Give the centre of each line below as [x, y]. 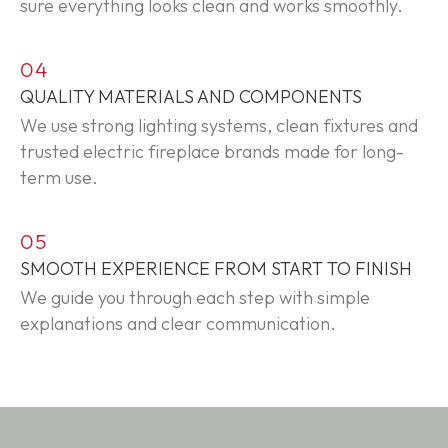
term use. [59, 177]
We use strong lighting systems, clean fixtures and [219, 125]
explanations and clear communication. [178, 323]
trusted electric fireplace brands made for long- [212, 151]
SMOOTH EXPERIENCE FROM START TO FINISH [216, 268]
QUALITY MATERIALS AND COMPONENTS [191, 96]
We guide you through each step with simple [195, 297]
